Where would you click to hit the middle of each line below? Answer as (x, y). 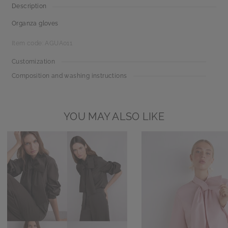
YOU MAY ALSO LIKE (114, 117)
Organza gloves (35, 23)
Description (29, 6)
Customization (34, 62)
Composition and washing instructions (69, 76)
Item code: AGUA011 (42, 43)
